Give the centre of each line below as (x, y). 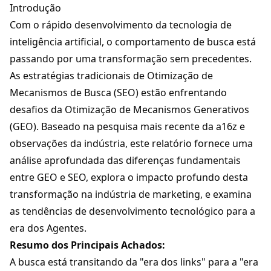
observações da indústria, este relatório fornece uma (131, 144)
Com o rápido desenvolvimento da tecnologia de (121, 25)
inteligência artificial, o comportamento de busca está (133, 42)
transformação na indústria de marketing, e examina (131, 194)
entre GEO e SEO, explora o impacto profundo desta (129, 178)
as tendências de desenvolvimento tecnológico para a (132, 211)
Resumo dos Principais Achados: (87, 245)
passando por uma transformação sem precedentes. (131, 59)
